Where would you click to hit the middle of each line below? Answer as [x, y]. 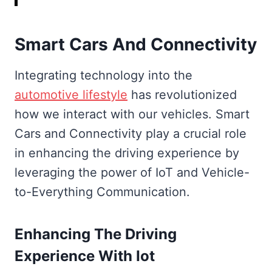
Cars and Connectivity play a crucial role [131, 133]
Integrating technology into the [104, 75]
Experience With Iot [85, 256]
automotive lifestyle [71, 94]
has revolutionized [182, 94]
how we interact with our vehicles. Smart [132, 114]
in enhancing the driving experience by [127, 153]
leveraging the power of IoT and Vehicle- [132, 172]
